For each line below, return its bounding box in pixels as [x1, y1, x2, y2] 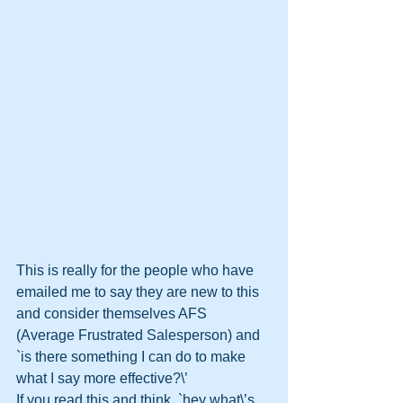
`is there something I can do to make [16, 349, 249, 364]
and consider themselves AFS [16, 306, 210, 321]
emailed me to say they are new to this [16, 284, 263, 300]
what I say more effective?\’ [16, 371, 191, 386]
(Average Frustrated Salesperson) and [16, 327, 264, 343]
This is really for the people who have [16, 263, 257, 278]
